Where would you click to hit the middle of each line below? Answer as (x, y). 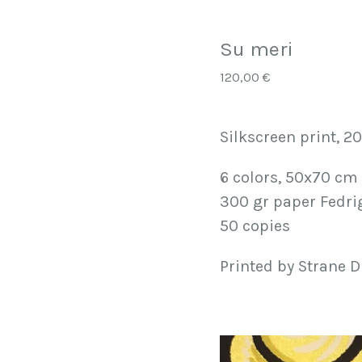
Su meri (257, 48)
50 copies (255, 225)
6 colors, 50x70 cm (289, 177)
